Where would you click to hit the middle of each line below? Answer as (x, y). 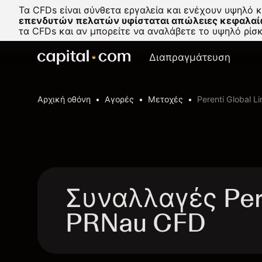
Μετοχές (166, 99)
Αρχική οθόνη (64, 99)
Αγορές (119, 99)
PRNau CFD (136, 223)
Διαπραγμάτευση (190, 57)
